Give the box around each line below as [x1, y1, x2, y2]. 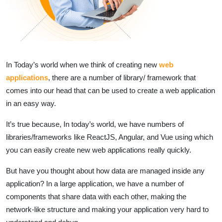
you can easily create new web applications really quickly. [6, 145, 191, 154]
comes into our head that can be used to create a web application [6, 86, 215, 95]
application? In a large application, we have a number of [6, 179, 184, 188]
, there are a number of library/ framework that [48, 73, 196, 82]
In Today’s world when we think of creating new [6, 60, 159, 69]
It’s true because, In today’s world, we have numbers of [6, 119, 184, 128]
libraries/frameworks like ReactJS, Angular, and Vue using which [6, 132, 213, 141]
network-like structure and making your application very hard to [6, 205, 209, 214]
